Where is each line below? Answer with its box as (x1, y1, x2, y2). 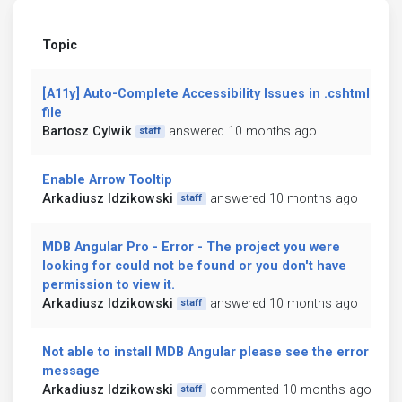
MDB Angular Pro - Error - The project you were (42, 239, 340, 255)
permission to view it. (42, 276, 175, 293)
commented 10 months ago (209, 381, 371, 398)
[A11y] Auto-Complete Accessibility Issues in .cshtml (42, 85, 370, 101)
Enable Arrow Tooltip (42, 171, 172, 188)
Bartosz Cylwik (42, 123, 132, 139)
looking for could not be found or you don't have (42, 258, 346, 274)
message (42, 363, 100, 379)
